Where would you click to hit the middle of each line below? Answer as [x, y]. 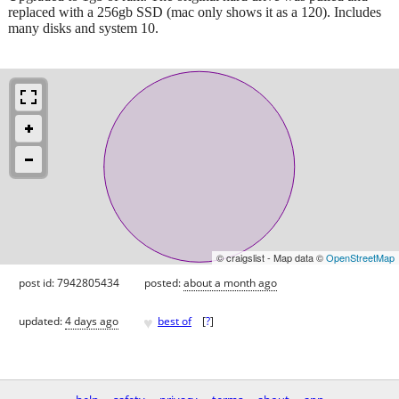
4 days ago [92, 322]
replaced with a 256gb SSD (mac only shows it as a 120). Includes [195, 12]
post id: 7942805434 [69, 282]
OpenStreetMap [360, 257]
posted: [164, 282]
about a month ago [230, 282]
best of [175, 322]
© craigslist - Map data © [271, 257]
